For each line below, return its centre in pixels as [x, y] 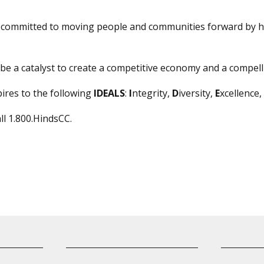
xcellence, [241, 93]
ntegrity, [151, 93]
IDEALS [110, 93]
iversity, [196, 93]
